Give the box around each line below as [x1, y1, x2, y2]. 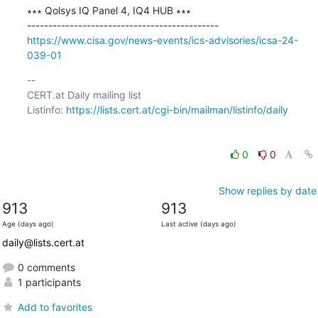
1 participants [14, 275, 81, 288]
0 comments [14, 261, 75, 273]
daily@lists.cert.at [1, 236, 84, 248]
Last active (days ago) [160, 219, 236, 228]
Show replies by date [218, 184, 317, 197]
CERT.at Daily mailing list [26, 88, 141, 101]
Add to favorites [17, 300, 92, 313]
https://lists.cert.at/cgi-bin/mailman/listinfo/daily [65, 103, 288, 116]
